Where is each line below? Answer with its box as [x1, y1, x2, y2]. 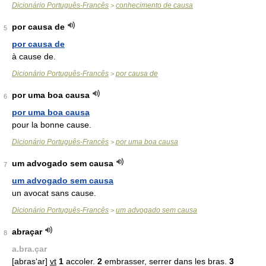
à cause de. [12, 52, 56, 61]
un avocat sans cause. [12, 188, 96, 198]
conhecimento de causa [116, 1, 193, 9]
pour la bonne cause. [12, 120, 91, 129]
